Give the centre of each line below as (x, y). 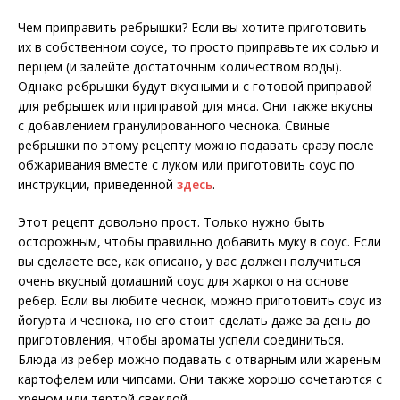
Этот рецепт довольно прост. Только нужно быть (171, 222)
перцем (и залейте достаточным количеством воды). (180, 67)
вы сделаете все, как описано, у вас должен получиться (189, 262)
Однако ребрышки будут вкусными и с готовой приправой (195, 87)
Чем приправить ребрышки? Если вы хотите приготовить (192, 28)
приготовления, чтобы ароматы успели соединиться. (181, 340)
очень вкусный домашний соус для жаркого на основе (183, 281)
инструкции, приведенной (97, 185)
